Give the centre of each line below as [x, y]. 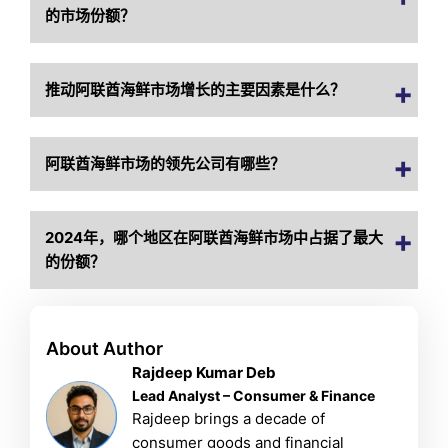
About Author [105, 348]
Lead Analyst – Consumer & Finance [254, 395]
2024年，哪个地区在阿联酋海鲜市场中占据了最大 [214, 238]
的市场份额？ [90, 16]
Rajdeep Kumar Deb [204, 372]
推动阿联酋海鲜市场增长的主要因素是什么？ [195, 90]
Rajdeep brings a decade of [229, 418]
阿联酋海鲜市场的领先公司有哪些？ [165, 164]
